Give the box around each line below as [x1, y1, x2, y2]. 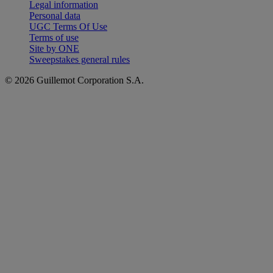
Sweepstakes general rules [29, 54, 130, 65]
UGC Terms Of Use [29, 21, 107, 32]
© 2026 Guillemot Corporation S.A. [5, 74, 144, 85]
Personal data [29, 10, 80, 21]
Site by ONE [29, 43, 79, 54]
